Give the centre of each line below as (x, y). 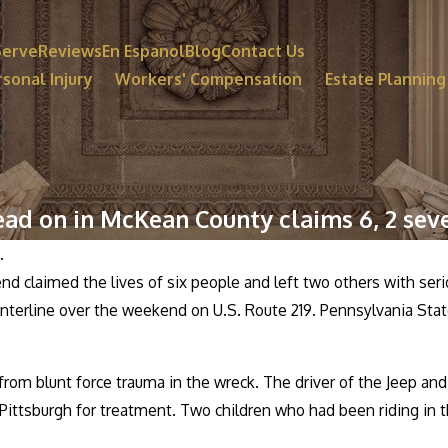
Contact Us (263, 51)
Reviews (70, 51)
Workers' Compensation (208, 79)
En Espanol (143, 51)
